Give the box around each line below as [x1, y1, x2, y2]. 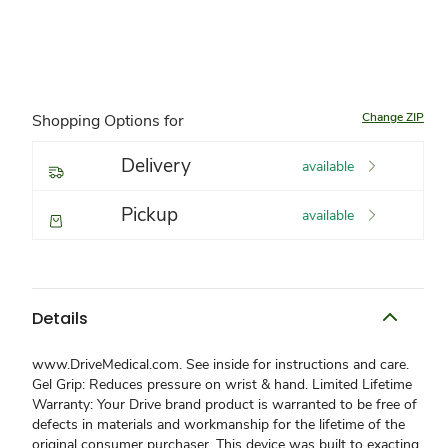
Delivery [121, 153, 191, 179]
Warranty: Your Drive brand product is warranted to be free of [32, 395, 417, 414]
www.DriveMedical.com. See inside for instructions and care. [32, 355, 409, 374]
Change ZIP [362, 109, 424, 125]
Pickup [121, 202, 178, 228]
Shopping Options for [32, 110, 184, 132]
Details [32, 306, 88, 330]
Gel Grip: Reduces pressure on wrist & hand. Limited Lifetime [32, 375, 412, 394]
